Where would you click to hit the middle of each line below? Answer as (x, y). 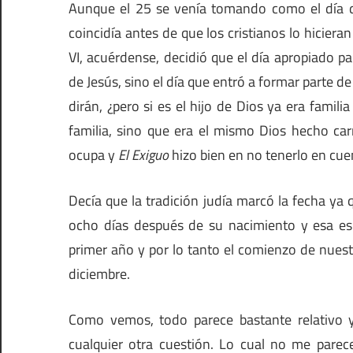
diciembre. (99, 274)
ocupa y (93, 155)
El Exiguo (143, 155)
